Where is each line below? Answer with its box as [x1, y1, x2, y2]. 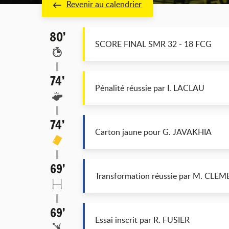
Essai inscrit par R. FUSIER [95, 214, 190, 225]
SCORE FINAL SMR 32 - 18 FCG [95, 38, 212, 50]
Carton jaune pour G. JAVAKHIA [95, 126, 212, 138]
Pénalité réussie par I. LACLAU [95, 82, 204, 94]
